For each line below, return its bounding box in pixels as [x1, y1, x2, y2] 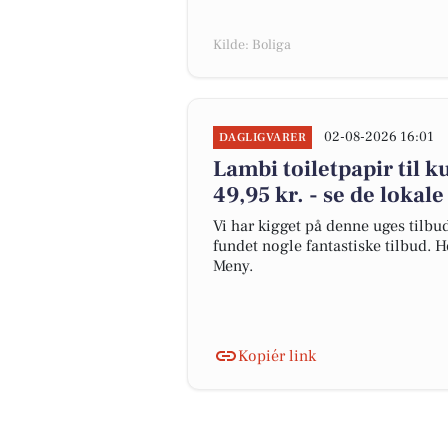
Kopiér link [238, 346, 316, 366]
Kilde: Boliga [213, 36, 291, 54]
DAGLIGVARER [219, 130, 307, 145]
